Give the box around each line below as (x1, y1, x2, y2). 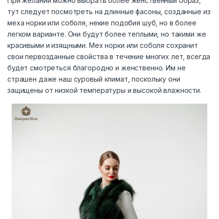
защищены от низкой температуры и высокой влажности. (7, 86, 201, 95)
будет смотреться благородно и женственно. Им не (7, 64, 186, 72)
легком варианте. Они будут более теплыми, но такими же (7, 30, 206, 39)
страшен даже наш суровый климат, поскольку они (7, 75, 180, 84)
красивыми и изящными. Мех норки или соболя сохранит (7, 41, 198, 50)
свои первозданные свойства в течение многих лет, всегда (7, 52, 211, 61)
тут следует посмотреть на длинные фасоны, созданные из (7, 7, 211, 16)
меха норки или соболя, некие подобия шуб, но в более (7, 19, 197, 27)
